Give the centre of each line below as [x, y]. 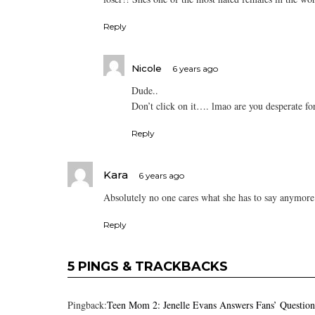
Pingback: [87, 305]
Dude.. [145, 91]
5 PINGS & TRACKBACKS [148, 267]
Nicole [147, 68]
